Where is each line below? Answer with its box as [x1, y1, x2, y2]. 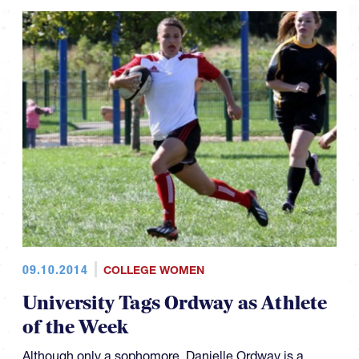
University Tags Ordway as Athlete [22, 291, 328, 316]
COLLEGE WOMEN [103, 263, 204, 277]
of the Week [22, 315, 129, 340]
